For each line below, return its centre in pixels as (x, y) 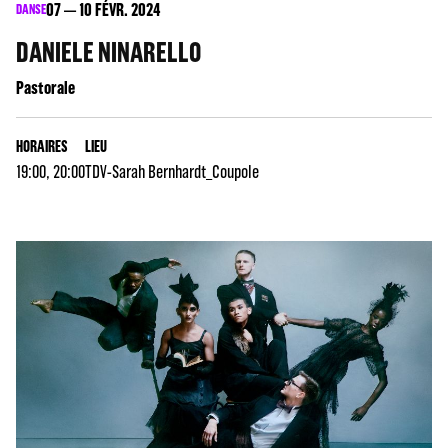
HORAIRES (42, 146)
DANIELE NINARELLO (108, 52)
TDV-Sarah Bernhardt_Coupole (172, 172)
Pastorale (45, 88)
